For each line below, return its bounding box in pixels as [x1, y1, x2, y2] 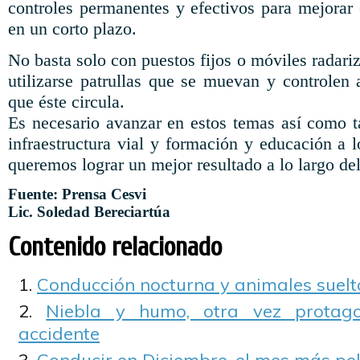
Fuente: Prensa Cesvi [8, 186, 146, 202]
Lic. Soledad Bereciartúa [8, 203, 170, 220]
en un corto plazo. [8, 18, 137, 39]
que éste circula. [8, 92, 125, 112]
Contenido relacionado [8, 231, 222, 263]
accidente [18, 322, 100, 345]
